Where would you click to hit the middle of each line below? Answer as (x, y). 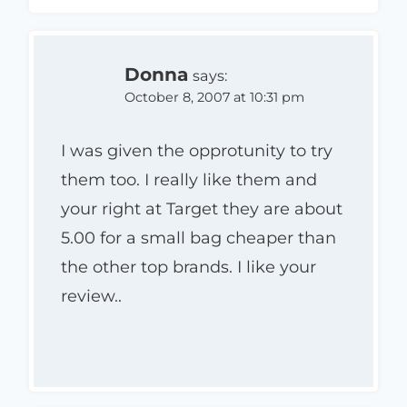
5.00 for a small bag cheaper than (199, 238)
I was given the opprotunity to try (197, 151)
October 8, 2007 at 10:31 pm (214, 97)
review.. (91, 297)
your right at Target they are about (202, 209)
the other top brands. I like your (189, 268)
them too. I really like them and (189, 180)
